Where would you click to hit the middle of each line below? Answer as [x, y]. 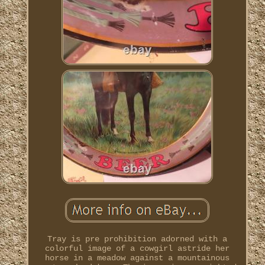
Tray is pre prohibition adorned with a [137, 239]
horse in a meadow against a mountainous [137, 258]
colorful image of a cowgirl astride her [137, 249]
